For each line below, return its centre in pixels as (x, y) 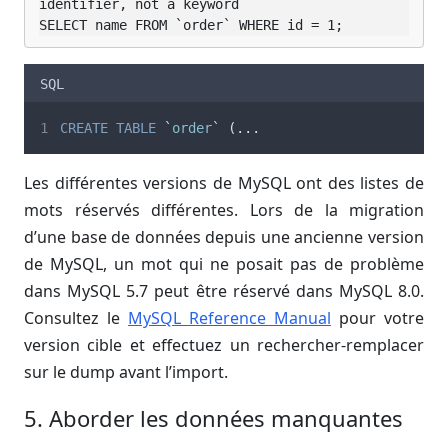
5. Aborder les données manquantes (213, 418)
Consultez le (76, 318)
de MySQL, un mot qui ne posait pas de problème (224, 264)
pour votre (377, 318)
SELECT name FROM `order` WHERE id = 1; (191, 25)
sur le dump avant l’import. (126, 372)
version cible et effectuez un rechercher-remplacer (224, 345)
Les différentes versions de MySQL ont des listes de (224, 183)
